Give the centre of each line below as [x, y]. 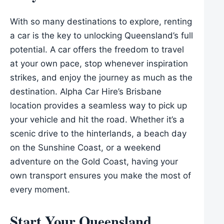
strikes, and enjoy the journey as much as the [101, 77]
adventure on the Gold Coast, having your [94, 161]
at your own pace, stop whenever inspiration [99, 63]
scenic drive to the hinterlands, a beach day [98, 133]
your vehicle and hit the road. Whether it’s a [97, 119]
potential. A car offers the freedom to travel [97, 49]
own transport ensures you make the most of [100, 175]
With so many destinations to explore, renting [101, 21]
